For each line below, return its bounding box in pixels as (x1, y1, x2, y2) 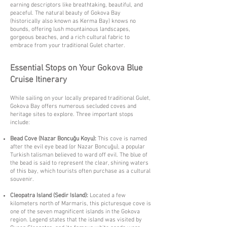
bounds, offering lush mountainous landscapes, (10, 26, 130, 33)
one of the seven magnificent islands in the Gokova (10, 208, 140, 215)
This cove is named (96, 135, 147, 142)
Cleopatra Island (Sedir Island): (10, 192, 88, 199)
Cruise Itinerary (10, 75, 67, 85)
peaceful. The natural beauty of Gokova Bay (10, 10, 121, 17)
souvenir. (10, 176, 34, 183)
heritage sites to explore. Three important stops (10, 111, 133, 118)
